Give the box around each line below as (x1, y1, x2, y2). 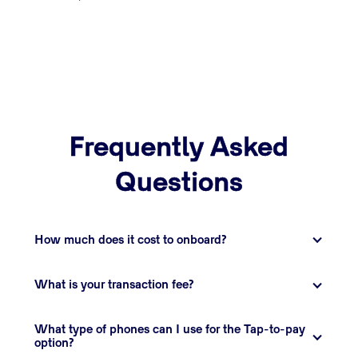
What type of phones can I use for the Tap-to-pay (34, 324, 306, 336)
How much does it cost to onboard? (34, 234, 228, 246)
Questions (114, 172, 243, 197)
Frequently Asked (69, 137, 289, 162)
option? (34, 338, 75, 350)
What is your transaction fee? (34, 280, 195, 292)
